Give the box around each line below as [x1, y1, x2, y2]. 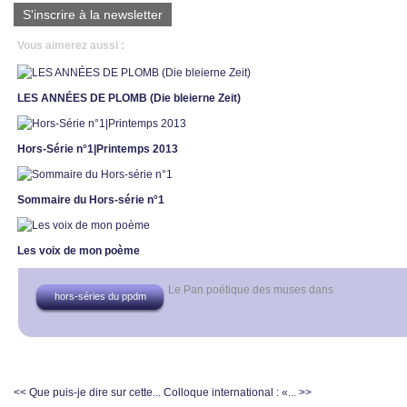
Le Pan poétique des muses [168, 283, 306, 296]
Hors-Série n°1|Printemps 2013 [17, 143, 178, 155]
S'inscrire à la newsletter [23, 7, 163, 22]
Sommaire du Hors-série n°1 [17, 194, 164, 206]
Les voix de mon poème [17, 244, 140, 257]
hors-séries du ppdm [54, 291, 146, 302]
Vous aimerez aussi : [17, 39, 124, 52]
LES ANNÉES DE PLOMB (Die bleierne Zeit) [17, 92, 241, 104]
